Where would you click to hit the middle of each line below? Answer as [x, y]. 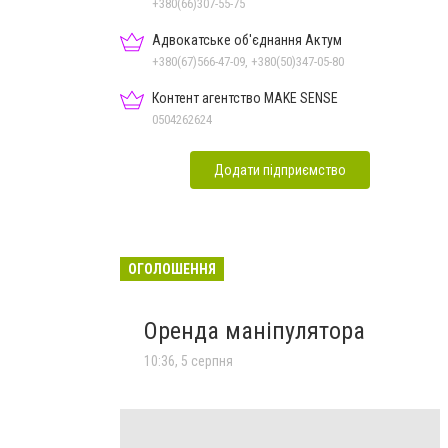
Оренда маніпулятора [254, 330]
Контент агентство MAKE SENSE [245, 97]
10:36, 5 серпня [188, 360]
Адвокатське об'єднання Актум [247, 39]
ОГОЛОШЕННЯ [172, 268]
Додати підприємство [280, 169]
